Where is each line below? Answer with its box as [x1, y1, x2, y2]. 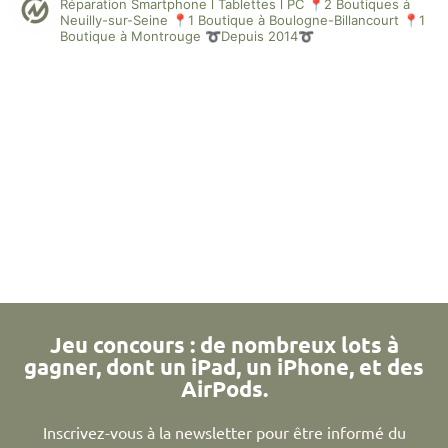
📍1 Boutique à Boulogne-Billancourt [168, 12, 399, 29]
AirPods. [180, 374, 268, 402]
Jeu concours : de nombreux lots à [49, 330, 399, 358]
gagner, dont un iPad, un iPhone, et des [24, 352, 424, 380]
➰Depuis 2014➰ [201, 28, 314, 45]
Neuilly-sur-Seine [60, 12, 168, 29]
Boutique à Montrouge [60, 28, 201, 45]
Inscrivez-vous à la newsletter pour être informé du [42, 421, 406, 442]
